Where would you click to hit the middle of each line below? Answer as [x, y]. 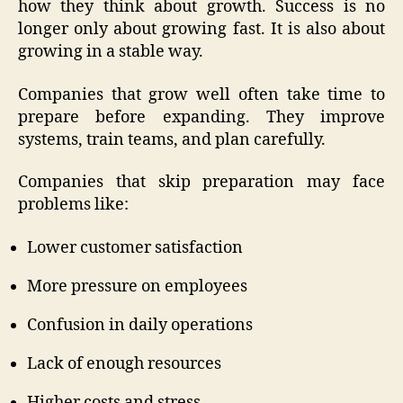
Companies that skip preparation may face [201, 183]
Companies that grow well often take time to [201, 94]
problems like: [73, 205]
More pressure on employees [137, 286]
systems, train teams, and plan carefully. [172, 139]
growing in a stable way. [111, 52]
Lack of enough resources [124, 363]
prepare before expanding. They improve [201, 117]
